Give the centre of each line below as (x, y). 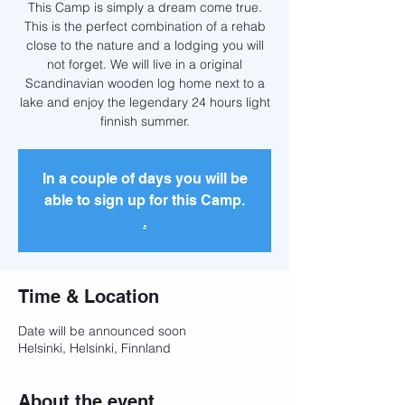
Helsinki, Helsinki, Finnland (94, 348)
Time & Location (89, 297)
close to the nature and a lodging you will (145, 45)
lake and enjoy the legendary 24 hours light (145, 102)
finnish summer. (145, 121)
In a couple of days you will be (145, 179)
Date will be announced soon (102, 331)
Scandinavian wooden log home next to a (145, 83)
